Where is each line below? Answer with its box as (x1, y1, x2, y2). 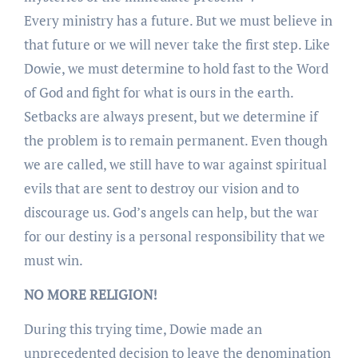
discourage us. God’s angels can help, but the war (23, 202, 319, 221)
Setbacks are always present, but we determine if (23, 106, 318, 125)
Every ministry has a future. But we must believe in (23, 10, 332, 30)
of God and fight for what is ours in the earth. (23, 82, 293, 101)
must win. (23, 250, 83, 269)
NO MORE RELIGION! (23, 284, 157, 304)
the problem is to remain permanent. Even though (23, 130, 328, 149)
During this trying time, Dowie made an (23, 319, 262, 338)
